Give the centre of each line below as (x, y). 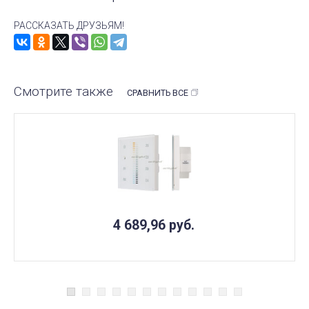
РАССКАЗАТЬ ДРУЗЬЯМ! (69, 25)
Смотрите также (63, 92)
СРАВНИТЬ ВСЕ (158, 92)
